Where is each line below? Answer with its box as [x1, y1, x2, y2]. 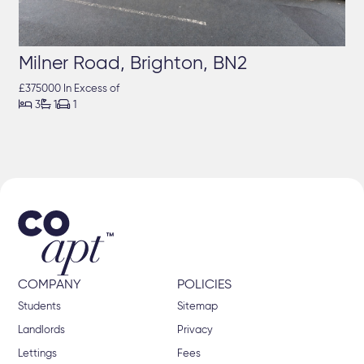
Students [18, 301, 62, 313]
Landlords [18, 325, 66, 336]
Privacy [176, 325, 213, 336]
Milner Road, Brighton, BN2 [19, 54, 248, 74]
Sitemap [176, 301, 218, 313]
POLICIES [176, 279, 232, 292]
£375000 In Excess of [19, 84, 120, 95]
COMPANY [18, 279, 82, 292]
